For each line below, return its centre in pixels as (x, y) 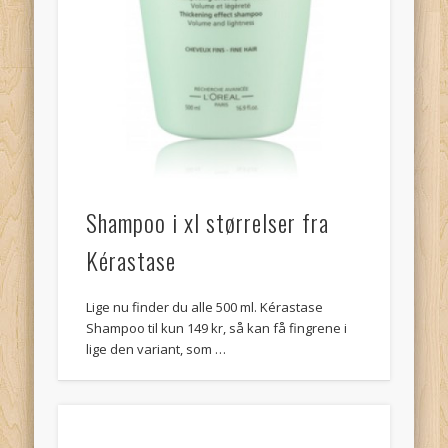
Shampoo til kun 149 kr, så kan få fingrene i (217, 328)
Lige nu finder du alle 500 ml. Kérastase (205, 307)
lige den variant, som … (156, 349)
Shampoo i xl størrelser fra (208, 222)
